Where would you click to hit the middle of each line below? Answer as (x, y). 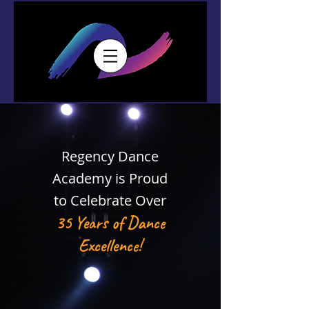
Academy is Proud (110, 178)
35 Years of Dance (110, 223)
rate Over (136, 200)
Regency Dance (110, 156)
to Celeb (80, 200)
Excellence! (110, 246)
